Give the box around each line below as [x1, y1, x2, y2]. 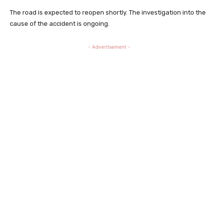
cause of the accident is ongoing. [10, 20, 109, 28]
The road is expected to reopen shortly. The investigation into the [10, 9, 206, 17]
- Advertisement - [88, 44, 130, 50]
